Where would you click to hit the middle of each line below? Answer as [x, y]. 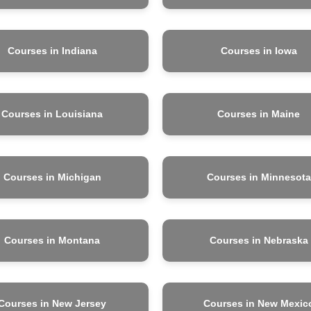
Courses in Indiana [52, 50]
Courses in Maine [259, 114]
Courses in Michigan [52, 177]
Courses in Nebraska [259, 240]
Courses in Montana [52, 240]
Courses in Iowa [259, 50]
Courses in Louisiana [52, 114]
